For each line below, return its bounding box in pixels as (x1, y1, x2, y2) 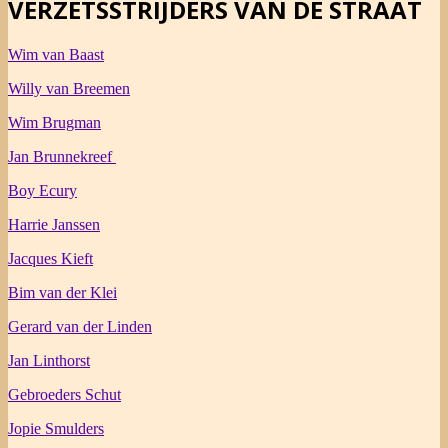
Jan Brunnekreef (8, 147, 116, 165)
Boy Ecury (8, 181, 77, 199)
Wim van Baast (8, 45, 104, 63)
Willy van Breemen (8, 79, 130, 97)
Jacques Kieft (8, 249, 93, 267)
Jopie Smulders (8, 419, 104, 437)
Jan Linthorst (8, 351, 90, 369)
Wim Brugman (8, 113, 101, 131)
